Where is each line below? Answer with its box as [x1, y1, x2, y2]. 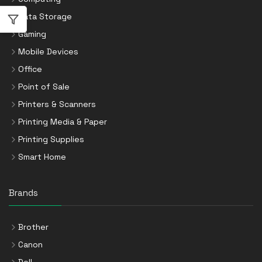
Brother [18, 222, 49, 233]
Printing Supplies [18, 134, 84, 145]
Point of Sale [18, 81, 70, 92]
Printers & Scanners [18, 99, 96, 110]
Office [18, 64, 42, 75]
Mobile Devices [18, 46, 78, 57]
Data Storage [18, 11, 72, 22]
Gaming [18, 29, 46, 40]
